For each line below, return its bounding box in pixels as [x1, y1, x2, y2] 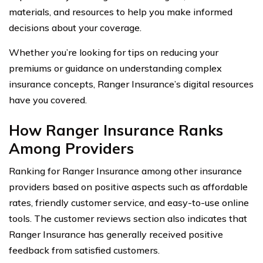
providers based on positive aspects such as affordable [9, 181, 248, 193]
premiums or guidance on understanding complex [9, 62, 222, 75]
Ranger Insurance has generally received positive [9, 228, 223, 241]
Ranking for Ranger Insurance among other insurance [9, 165, 242, 177]
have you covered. [9, 94, 87, 106]
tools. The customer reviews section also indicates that [9, 213, 247, 225]
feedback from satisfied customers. [9, 244, 160, 257]
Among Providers [9, 139, 134, 158]
